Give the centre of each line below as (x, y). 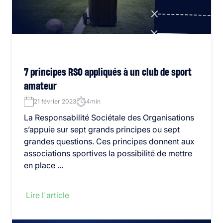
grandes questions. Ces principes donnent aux (109, 141)
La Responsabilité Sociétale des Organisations (109, 117)
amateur (40, 86)
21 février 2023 (55, 101)
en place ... (44, 165)
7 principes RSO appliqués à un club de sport (108, 72)
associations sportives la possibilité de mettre (108, 153)
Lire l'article (48, 195)
